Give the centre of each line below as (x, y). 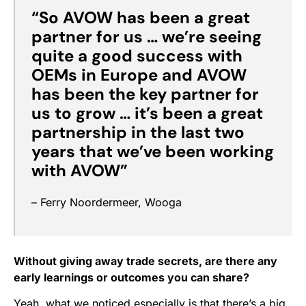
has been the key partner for (145, 94)
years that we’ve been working (153, 152)
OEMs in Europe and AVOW (139, 75)
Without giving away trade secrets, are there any (145, 261)
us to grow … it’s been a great (147, 113)
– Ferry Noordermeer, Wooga (107, 203)
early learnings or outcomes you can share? (131, 278)
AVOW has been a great (156, 18)
